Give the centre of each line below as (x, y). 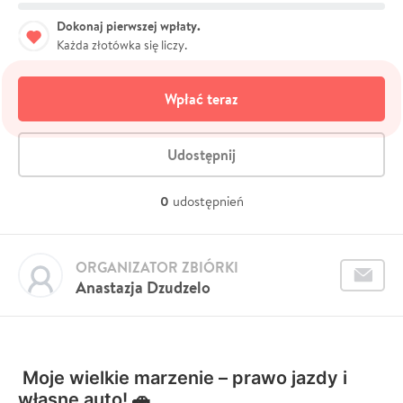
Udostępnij (201, 154)
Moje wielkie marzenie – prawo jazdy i (185, 377)
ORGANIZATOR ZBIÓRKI (157, 267)
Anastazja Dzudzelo (143, 287)
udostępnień (208, 201)
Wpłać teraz (201, 99)
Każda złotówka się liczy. (122, 45)
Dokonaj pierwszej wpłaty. (129, 26)
